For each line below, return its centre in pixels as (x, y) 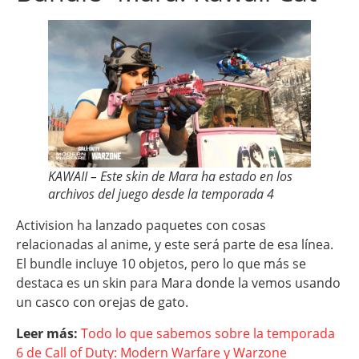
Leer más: (48, 333)
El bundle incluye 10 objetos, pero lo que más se (161, 264)
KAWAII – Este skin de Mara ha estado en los (170, 177)
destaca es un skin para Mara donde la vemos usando (178, 283)
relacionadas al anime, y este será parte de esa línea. (175, 245)
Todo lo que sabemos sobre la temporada (208, 333)
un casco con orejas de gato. (102, 303)
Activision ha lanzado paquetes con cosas (141, 226)
